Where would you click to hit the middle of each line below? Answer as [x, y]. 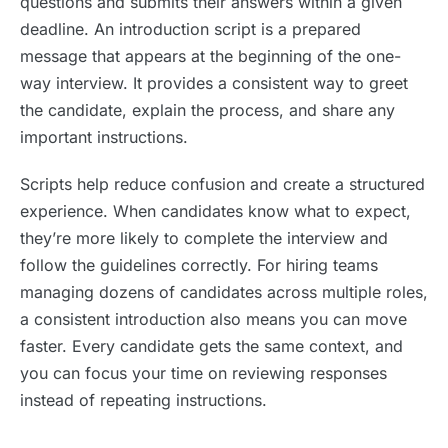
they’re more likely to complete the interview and [204, 238]
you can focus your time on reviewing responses [203, 373]
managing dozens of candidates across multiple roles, [224, 292]
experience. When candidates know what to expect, [215, 211]
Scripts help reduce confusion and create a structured [222, 184]
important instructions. [104, 137]
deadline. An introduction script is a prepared [190, 29]
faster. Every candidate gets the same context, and [211, 346]
